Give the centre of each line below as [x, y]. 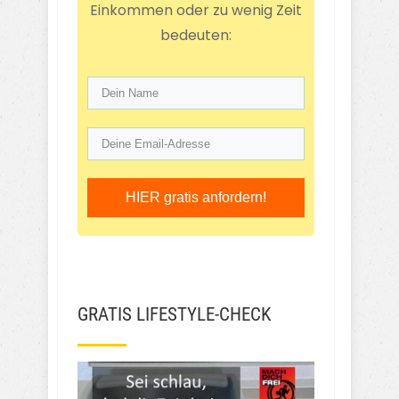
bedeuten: [196, 35]
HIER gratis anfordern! [196, 197]
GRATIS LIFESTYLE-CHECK [174, 314]
